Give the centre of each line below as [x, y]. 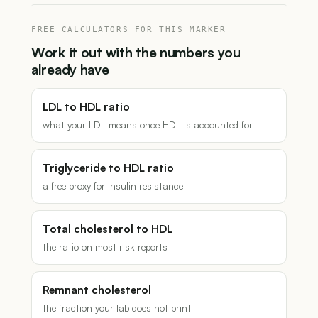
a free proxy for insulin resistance [113, 186]
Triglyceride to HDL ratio [108, 168]
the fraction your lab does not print [117, 308]
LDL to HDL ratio [86, 107]
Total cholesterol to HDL [108, 229]
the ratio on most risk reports [105, 247]
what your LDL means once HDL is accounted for [148, 125]
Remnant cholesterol [97, 290]
